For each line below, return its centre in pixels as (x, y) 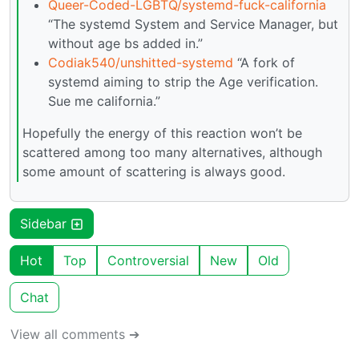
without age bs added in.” (125, 43)
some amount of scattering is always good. (154, 171)
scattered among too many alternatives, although (172, 152)
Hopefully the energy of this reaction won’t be (162, 133)
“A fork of (264, 62)
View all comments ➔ (75, 335)
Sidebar (45, 224)
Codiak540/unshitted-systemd (141, 62)
